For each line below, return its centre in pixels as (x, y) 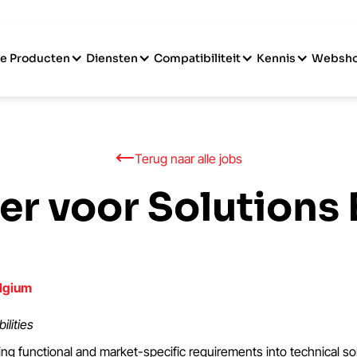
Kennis (276, 58)
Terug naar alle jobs (188, 158)
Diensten (112, 58)
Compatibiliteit (197, 58)
